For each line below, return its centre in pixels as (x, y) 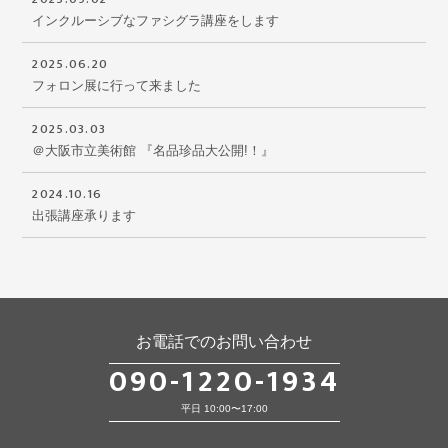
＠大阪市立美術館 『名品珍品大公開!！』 (153, 150)
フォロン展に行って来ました (117, 85)
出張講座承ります (84, 215)
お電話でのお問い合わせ (224, 342)
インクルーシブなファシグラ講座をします (156, 20)
